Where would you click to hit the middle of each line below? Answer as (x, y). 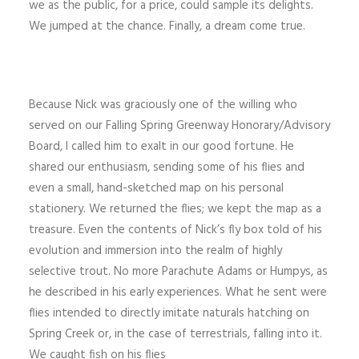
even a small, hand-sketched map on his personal (156, 188)
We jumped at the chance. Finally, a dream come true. (167, 26)
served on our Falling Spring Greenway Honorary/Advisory (179, 126)
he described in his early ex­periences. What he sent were (178, 292)
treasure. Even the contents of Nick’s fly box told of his (175, 230)
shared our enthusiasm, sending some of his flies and (167, 167)
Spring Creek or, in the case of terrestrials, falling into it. (175, 334)
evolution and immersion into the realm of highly (155, 251)
